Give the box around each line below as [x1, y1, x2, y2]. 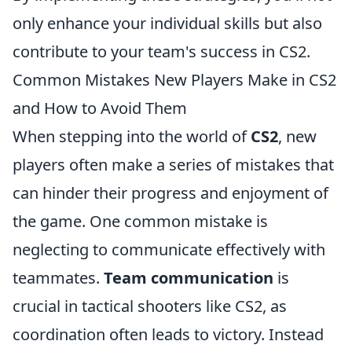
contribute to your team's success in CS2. [13, 41, 310, 62]
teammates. [13, 267, 104, 288]
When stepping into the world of [13, 126, 251, 147]
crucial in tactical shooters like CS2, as [13, 295, 287, 317]
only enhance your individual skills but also [13, 13, 322, 34]
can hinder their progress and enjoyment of [13, 182, 328, 203]
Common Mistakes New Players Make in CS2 [13, 69, 336, 90]
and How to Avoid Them [13, 97, 187, 119]
